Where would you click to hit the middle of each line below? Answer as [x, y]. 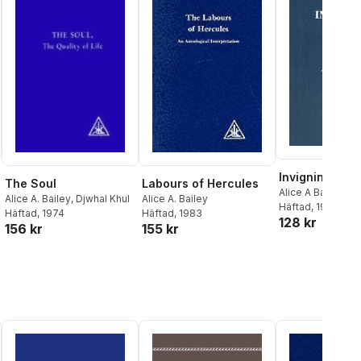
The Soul [31, 184]
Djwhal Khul [103, 199]
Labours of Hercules [200, 184]
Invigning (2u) [318, 176]
